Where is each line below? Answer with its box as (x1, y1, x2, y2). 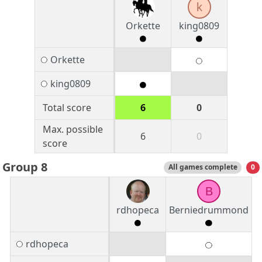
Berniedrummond (169, 204, 249, 217)
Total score (42, 101, 91, 115)
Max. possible (42, 123, 103, 136)
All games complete (168, 162, 237, 173)
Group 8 (2, 159, 47, 175)
